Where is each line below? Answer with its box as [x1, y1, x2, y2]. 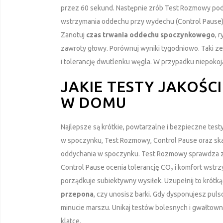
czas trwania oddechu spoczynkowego [86, 30, 215, 39]
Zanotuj [61, 30, 86, 39]
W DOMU [61, 94, 126, 111]
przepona [61, 190, 94, 198]
